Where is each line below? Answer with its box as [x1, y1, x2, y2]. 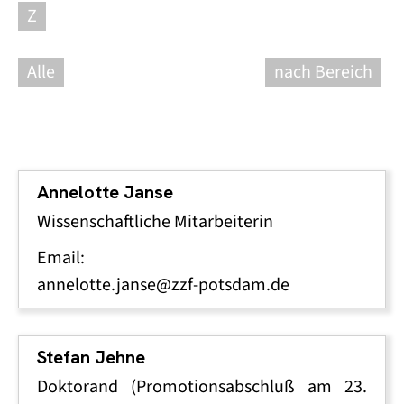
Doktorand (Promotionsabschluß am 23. [37, 374, 367, 399]
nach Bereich [274, 60, 372, 84]
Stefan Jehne [37, 345, 145, 369]
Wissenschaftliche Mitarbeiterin [37, 209, 273, 234]
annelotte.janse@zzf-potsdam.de [37, 272, 289, 297]
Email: [37, 245, 85, 270]
